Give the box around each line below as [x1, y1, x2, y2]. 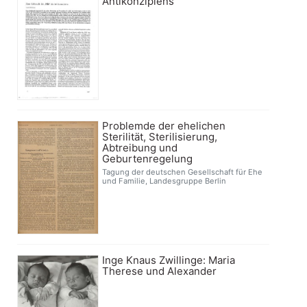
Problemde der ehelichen [102, 119, 226, 133]
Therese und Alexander [102, 264, 217, 278]
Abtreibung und [102, 141, 178, 155]
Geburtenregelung [102, 152, 193, 166]
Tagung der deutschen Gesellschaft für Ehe [102, 167, 263, 177]
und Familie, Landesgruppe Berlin [102, 176, 227, 186]
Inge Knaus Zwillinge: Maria [102, 253, 236, 267]
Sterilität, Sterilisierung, [102, 130, 218, 144]
